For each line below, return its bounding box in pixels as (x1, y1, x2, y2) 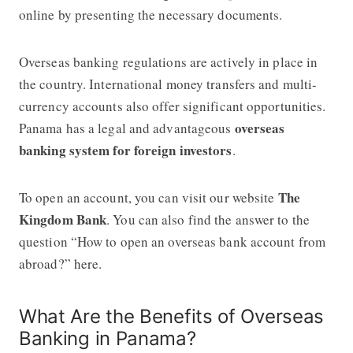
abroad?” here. (18, 254, 102, 273)
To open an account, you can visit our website (18, 188, 278, 206)
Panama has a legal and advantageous (18, 118, 235, 137)
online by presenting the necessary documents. (18, 5, 283, 24)
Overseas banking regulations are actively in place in (18, 52, 318, 71)
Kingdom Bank (18, 209, 107, 229)
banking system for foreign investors (18, 139, 232, 160)
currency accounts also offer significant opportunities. (18, 96, 326, 115)
